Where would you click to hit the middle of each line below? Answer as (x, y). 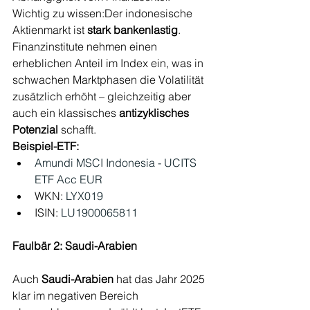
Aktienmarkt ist (50, 29)
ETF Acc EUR (69, 179)
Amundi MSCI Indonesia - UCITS (117, 162)
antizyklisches (155, 112)
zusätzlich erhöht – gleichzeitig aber (103, 96)
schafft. (77, 129)
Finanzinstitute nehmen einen (86, 46)
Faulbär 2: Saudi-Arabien (75, 245)
